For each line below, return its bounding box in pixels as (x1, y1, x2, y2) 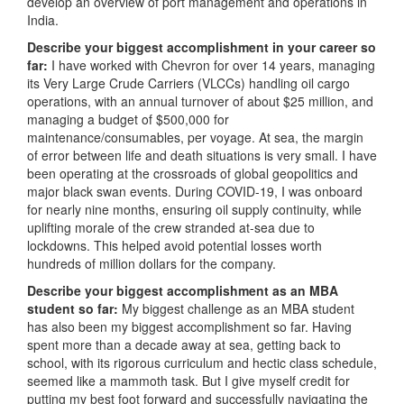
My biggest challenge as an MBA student (122, 298, 354, 317)
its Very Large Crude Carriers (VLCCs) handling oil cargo (27, 73, 350, 92)
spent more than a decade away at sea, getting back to (27, 335, 341, 353)
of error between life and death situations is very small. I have (27, 145, 377, 164)
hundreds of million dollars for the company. (27, 253, 276, 272)
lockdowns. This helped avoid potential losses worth (27, 235, 322, 254)
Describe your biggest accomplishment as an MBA (27, 280, 338, 299)
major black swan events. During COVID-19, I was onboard (27, 181, 363, 200)
